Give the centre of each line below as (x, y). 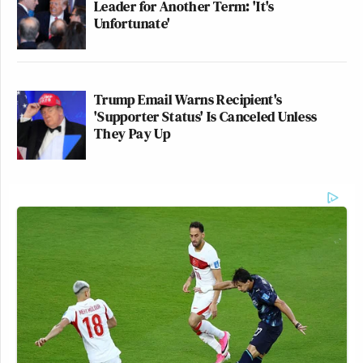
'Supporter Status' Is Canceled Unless (206, 116)
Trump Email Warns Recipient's (188, 99)
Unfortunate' (132, 23)
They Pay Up (132, 133)
